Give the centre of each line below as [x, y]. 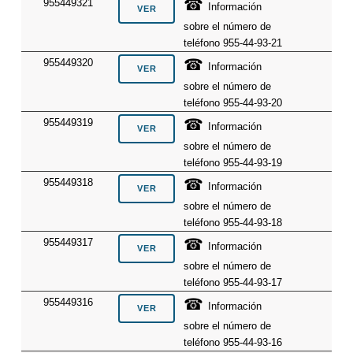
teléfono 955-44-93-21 [233, 43]
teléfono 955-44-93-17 [233, 282]
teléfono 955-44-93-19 [233, 162]
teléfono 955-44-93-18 [233, 222]
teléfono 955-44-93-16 [233, 342]
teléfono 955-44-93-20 [233, 102]
